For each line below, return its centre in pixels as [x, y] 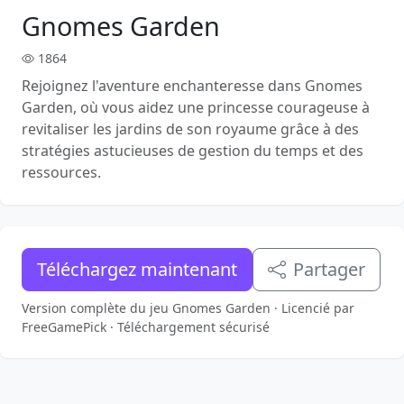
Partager [329, 269]
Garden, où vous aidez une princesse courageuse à [196, 107]
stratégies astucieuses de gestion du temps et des [193, 151]
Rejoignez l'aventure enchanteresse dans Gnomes [192, 86]
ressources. [61, 172]
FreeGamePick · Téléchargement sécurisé [146, 327]
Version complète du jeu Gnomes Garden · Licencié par [188, 308]
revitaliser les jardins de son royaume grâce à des [190, 129]
